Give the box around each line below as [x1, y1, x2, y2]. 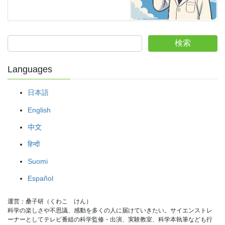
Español [28, 174, 53, 183]
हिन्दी [28, 140, 40, 149]
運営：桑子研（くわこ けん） [8, 198, 92, 205]
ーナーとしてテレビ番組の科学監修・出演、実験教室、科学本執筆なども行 [8, 216, 212, 223]
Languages [8, 64, 52, 75]
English [28, 105, 51, 114]
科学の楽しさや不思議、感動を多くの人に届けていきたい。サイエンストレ [8, 207, 212, 214]
